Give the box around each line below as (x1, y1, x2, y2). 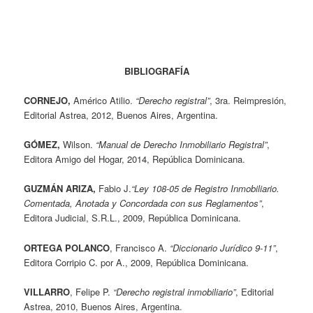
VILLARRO (24, 284, 71, 298)
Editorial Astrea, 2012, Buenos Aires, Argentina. (24, 108, 219, 122)
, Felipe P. (70, 284, 114, 298)
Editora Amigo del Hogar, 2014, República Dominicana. (24, 152, 246, 166)
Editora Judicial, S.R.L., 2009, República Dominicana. (24, 211, 242, 225)
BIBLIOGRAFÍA (124, 64, 189, 78)
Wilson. (63, 138, 96, 152)
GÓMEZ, (24, 138, 64, 152)
